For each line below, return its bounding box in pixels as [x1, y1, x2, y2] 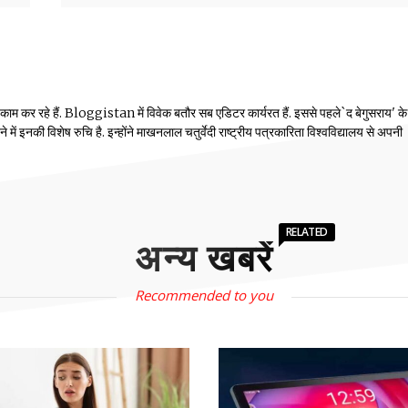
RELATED [285, 224, 328, 240]
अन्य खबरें [135, 238, 273, 282]
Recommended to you [135, 286, 273, 305]
